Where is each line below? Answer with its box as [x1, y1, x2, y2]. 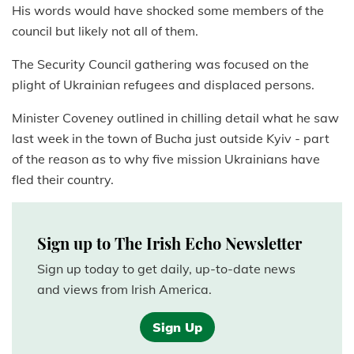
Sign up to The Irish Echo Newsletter [37, 232, 302, 254]
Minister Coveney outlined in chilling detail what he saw [12, 110, 339, 126]
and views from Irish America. [37, 281, 212, 298]
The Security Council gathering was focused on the [12, 56, 309, 73]
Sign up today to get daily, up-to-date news [37, 261, 296, 277]
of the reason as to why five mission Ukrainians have [12, 151, 320, 168]
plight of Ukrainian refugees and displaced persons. [12, 77, 314, 93]
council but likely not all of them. [12, 23, 198, 40]
